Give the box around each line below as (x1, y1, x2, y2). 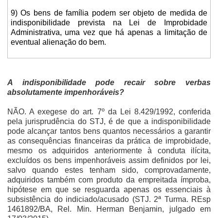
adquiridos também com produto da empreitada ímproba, (7, 175, 211, 184)
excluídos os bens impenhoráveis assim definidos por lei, (7, 156, 211, 164)
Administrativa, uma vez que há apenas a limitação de (10, 28, 208, 37)
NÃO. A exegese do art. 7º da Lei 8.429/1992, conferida (7, 107, 211, 116)
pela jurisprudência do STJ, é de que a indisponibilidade (7, 117, 211, 126)
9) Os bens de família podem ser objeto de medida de (10, 9, 208, 18)
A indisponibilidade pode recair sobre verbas (7, 78, 211, 87)
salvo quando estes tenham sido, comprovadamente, (7, 165, 211, 174)
